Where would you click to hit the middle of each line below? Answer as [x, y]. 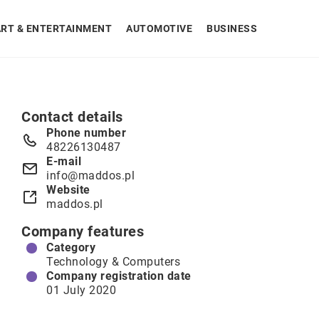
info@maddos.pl [90, 176]
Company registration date [119, 276]
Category [71, 247]
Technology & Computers [113, 262]
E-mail [64, 161]
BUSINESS [232, 28]
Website [68, 190]
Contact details [72, 117]
